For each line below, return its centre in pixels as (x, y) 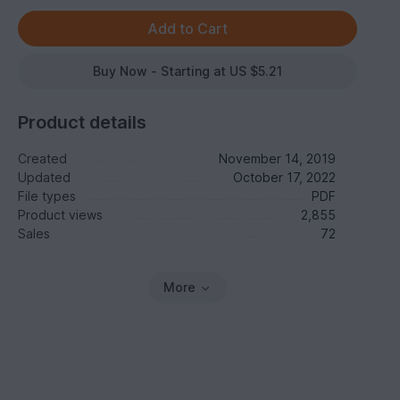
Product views (61, 215)
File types (47, 196)
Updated (45, 177)
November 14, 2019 (277, 158)
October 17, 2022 (284, 177)
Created (43, 158)
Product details (83, 122)
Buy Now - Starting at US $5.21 (188, 71)
